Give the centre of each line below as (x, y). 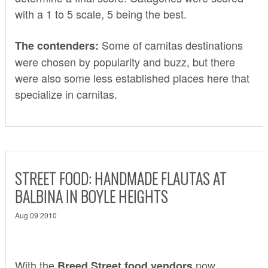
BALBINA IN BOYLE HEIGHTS (91, 196)
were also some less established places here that (132, 77)
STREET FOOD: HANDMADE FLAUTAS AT (121, 178)
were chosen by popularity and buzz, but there (125, 61)
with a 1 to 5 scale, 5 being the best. (100, 13)
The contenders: (58, 45)
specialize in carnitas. (66, 94)
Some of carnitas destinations (172, 45)
